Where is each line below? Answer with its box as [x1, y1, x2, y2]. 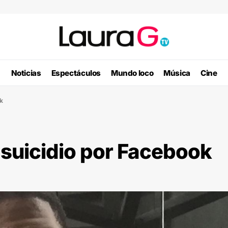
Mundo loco [111, 68, 154, 78]
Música [163, 68, 190, 78]
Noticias [11, 68, 41, 78]
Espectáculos [51, 68, 101, 78]
